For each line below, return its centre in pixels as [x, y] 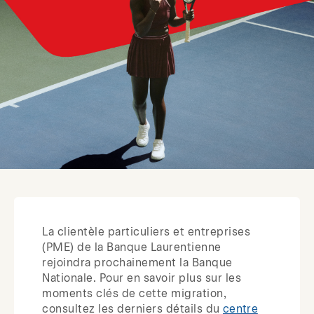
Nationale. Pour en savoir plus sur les [142, 278]
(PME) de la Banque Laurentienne [132, 247]
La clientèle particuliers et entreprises [146, 232]
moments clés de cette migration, [134, 294]
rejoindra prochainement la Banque [137, 263]
